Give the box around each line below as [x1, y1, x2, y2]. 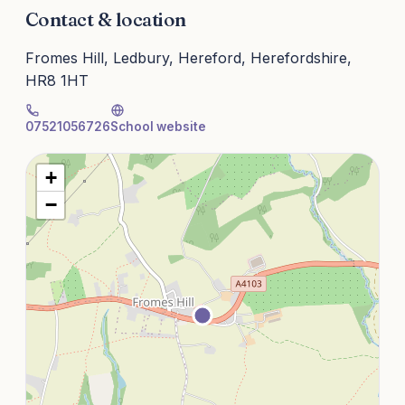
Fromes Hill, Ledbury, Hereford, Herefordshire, [25, 49, 352, 68]
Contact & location [25, 7, 186, 32]
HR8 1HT [25, 71, 89, 90]
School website [110, 119, 206, 135]
